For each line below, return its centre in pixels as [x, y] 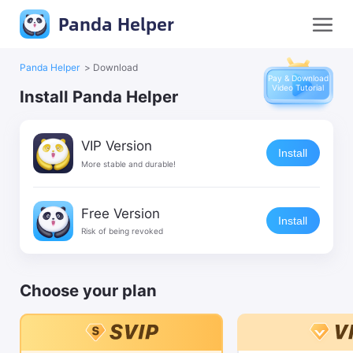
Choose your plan [89, 291]
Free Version [121, 213]
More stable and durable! [129, 163]
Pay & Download [298, 78]
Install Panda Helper [99, 96]
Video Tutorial [298, 87]
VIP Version [117, 145]
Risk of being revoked [123, 231]
